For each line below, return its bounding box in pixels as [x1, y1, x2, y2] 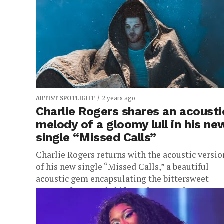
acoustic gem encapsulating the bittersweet [36, 173, 209, 184]
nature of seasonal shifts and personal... [36, 185, 192, 196]
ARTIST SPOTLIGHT [36, 95, 95, 102]
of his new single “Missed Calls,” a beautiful [36, 161, 209, 172]
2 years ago [102, 95, 135, 102]
